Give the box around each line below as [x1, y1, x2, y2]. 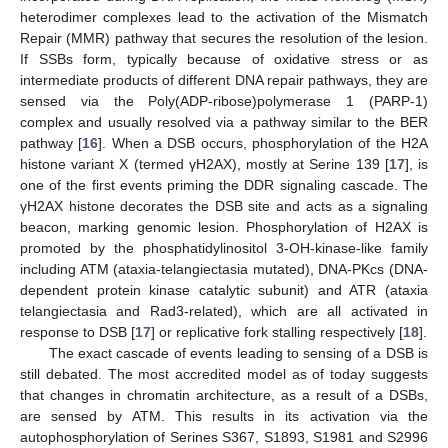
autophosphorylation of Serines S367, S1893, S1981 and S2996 [20, 428, 428, 445]
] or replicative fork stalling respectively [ [151, 323, 403, 340]
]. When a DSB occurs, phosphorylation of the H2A [98, 134, 429, 151]
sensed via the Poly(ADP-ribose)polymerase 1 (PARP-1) [20, 92, 428, 109]
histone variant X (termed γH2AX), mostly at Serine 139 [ [20, 155, 389, 172]
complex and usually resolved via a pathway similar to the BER [20, 113, 428, 130]
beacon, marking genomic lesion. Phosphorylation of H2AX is [20, 218, 428, 235]
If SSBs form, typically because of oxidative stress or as [20, 50, 428, 67]
